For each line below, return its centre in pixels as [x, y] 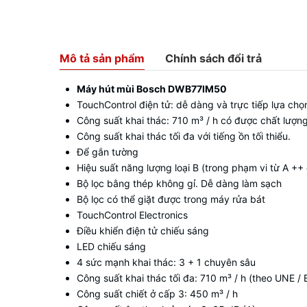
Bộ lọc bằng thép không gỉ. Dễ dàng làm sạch [179, 183]
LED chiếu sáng [111, 246]
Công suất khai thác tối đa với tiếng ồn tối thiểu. [184, 136]
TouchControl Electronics [132, 215]
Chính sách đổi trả [213, 58]
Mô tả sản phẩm [102, 58]
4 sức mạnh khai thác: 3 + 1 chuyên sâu [166, 262]
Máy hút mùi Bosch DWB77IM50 [152, 89]
